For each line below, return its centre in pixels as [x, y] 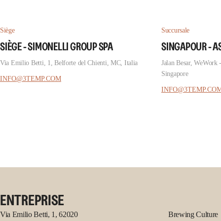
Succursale [176, 30]
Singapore [175, 74]
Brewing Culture [193, 214]
